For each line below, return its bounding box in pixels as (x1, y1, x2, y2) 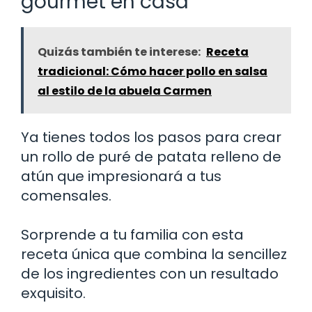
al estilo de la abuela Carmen (38, 82, 212, 99)
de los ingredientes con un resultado (21, 263, 279, 283)
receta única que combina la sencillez (21, 244, 287, 264)
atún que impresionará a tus (21, 166, 221, 186)
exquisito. (21, 283, 86, 303)
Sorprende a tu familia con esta (21, 224, 244, 244)
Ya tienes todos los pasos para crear (21, 127, 281, 147)
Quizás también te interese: (38, 43, 201, 60)
